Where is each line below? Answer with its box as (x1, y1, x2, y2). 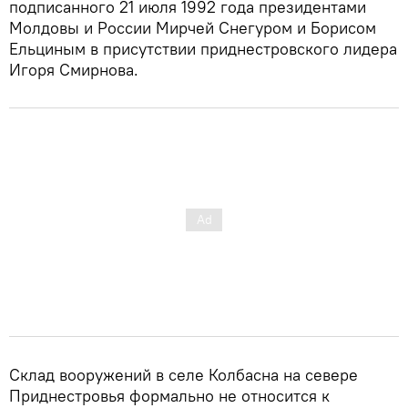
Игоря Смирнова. (9, 58, 138, 80)
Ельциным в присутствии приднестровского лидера (9, 37, 397, 59)
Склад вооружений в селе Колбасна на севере (9, 363, 358, 385)
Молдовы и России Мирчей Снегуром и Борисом (9, 16, 376, 38)
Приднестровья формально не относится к (9, 384, 330, 406)
